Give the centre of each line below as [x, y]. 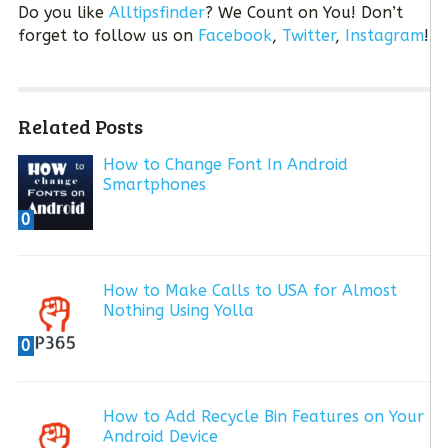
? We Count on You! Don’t [303, 13]
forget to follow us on [107, 36]
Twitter [308, 36]
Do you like [63, 13]
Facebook [234, 36]
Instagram [384, 36]
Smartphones [154, 185]
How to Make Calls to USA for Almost [249, 291]
